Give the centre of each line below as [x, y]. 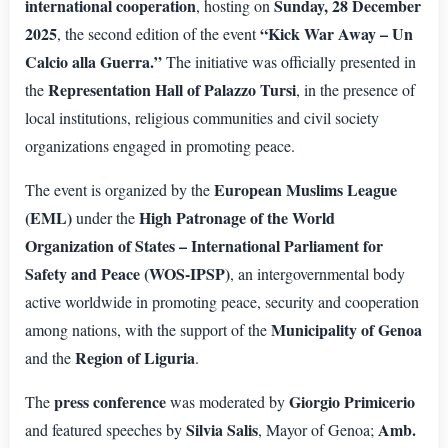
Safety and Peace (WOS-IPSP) [127, 274]
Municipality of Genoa [346, 330]
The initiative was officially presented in [289, 62]
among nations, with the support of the [148, 330]
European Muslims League [305, 190]
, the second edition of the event [158, 34]
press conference [110, 402]
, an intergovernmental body [317, 274]
